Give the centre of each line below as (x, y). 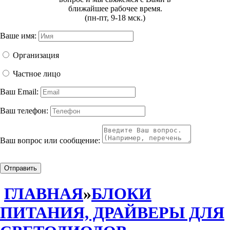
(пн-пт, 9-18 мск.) (115, 17)
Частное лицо (37, 73)
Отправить (21, 168)
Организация (36, 55)
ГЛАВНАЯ (44, 194)
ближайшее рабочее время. (115, 8)
